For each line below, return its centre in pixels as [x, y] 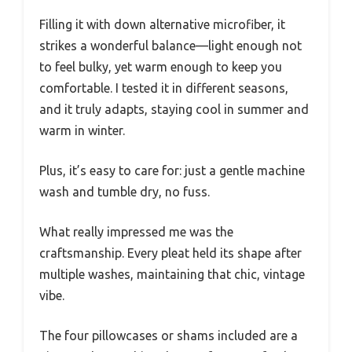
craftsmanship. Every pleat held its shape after [170, 253]
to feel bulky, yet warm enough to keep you [161, 66]
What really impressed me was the [136, 231]
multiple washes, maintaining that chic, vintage [172, 274]
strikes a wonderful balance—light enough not [170, 45]
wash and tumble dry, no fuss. [125, 191]
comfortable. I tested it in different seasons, [164, 88]
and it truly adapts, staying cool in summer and [174, 109]
